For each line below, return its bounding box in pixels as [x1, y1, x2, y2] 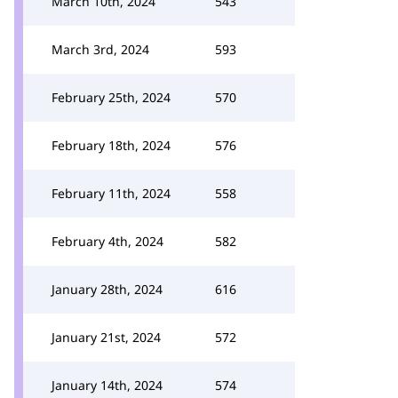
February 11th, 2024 [52, 185, 171, 202]
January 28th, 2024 [52, 281, 163, 298]
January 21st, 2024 [52, 329, 161, 346]
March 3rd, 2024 [52, 41, 149, 58]
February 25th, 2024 [52, 89, 171, 106]
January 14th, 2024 [52, 377, 163, 394]
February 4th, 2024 [52, 233, 163, 250]
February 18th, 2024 [52, 137, 171, 154]
